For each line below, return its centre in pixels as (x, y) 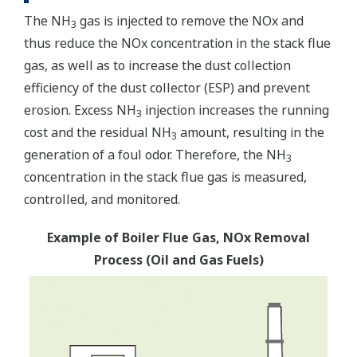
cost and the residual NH (98, 132)
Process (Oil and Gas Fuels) (178, 260)
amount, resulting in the (251, 132)
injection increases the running (235, 110)
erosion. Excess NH (80, 110)
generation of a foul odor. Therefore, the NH (155, 155)
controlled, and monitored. (104, 199)
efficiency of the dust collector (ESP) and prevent (167, 88)
